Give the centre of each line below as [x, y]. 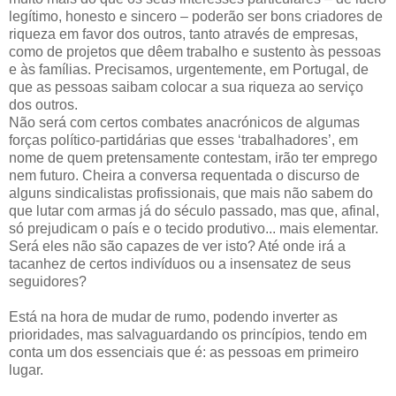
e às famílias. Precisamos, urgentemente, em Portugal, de [189, 69]
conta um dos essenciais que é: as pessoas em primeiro [184, 352]
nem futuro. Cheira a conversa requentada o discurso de [184, 175]
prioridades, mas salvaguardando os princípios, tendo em [188, 334]
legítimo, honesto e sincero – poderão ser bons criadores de [196, 16]
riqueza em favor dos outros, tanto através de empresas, [183, 34]
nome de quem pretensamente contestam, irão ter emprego [193, 157]
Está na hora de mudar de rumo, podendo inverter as [173, 316]
